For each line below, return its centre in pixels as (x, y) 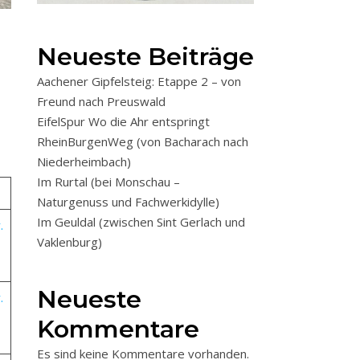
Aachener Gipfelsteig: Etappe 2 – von (139, 82)
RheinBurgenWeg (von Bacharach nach (143, 142)
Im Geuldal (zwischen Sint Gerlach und (141, 222)
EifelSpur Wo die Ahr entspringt (123, 122)
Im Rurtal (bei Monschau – (108, 182)
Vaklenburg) (70, 242)
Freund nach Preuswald (101, 102)
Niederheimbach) (84, 162)
